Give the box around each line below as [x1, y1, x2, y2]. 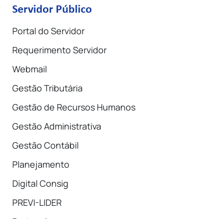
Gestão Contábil [12, 139, 79, 151]
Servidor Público [12, 4, 92, 16]
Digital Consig [12, 177, 68, 189]
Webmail [12, 63, 47, 75]
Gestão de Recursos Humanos [12, 101, 135, 113]
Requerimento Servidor [12, 44, 107, 56]
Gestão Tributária [12, 82, 83, 94]
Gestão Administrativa [12, 120, 101, 132]
